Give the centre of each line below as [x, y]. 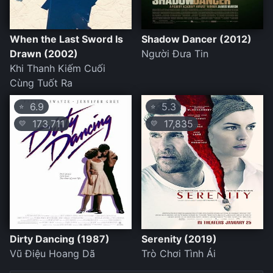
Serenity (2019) [179, 239]
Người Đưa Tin [175, 54]
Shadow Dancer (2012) [197, 39]
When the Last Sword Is [66, 39]
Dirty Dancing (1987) [60, 239]
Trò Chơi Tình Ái [179, 254]
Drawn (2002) [44, 54]
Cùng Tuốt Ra [41, 83]
